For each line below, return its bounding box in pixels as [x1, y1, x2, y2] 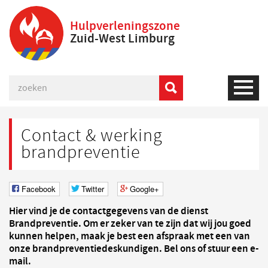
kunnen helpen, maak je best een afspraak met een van [9, 230, 250, 243]
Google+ [130, 183, 159, 194]
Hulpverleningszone [70, 18, 180, 35]
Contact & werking [21, 124, 163, 147]
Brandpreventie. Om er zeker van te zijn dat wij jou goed [9, 217, 251, 230]
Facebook [22, 183, 56, 194]
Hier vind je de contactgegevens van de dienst [9, 205, 208, 218]
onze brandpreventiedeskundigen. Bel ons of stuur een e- [9, 242, 258, 255]
